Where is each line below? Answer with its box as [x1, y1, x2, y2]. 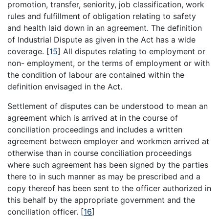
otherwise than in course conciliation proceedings [7, 148, 192, 158]
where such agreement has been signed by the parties [7, 159, 208, 170]
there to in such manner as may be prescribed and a [7, 171, 200, 181]
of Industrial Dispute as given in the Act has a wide [7, 34, 196, 44]
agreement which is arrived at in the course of [7, 112, 178, 123]
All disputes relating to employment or [61, 46, 205, 56]
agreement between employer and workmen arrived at [7, 136, 209, 146]
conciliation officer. [7, 206, 81, 217]
